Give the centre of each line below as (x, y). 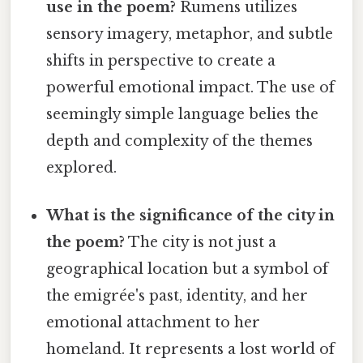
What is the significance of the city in (191, 216)
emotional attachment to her (154, 323)
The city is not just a (201, 243)
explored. (82, 167)
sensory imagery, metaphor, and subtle (190, 34)
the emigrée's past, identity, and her (177, 296)
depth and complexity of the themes (180, 141)
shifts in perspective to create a (161, 60)
